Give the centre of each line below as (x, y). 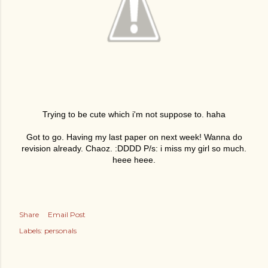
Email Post (67, 214)
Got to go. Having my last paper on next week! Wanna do (134, 137)
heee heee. (134, 160)
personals (60, 231)
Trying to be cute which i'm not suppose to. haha (134, 114)
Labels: (31, 231)
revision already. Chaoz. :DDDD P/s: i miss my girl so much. (134, 148)
